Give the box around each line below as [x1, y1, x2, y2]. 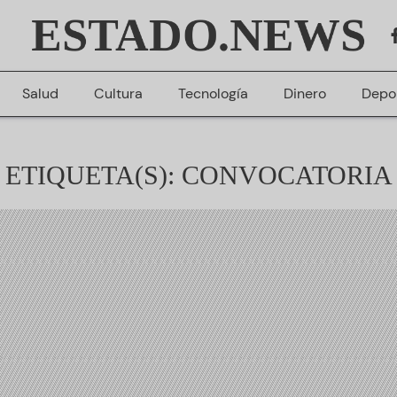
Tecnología [177, 84, 248, 103]
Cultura [93, 84, 143, 103]
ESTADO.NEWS [27, 10, 370, 60]
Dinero [283, 84, 326, 103]
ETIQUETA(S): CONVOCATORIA [4, 160, 393, 190]
